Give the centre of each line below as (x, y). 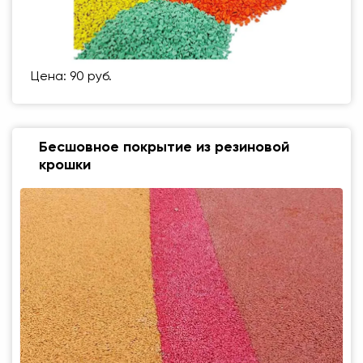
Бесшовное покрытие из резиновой (164, 147)
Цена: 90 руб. (71, 77)
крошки (65, 165)
